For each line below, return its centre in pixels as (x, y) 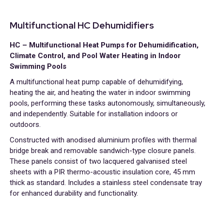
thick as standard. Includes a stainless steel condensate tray (106, 183)
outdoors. (25, 124)
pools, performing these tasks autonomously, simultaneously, (108, 103)
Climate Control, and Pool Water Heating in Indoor (95, 56)
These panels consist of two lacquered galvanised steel (98, 161)
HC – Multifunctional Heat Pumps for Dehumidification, (104, 45)
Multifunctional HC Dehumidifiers (82, 25)
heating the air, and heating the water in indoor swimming (100, 93)
